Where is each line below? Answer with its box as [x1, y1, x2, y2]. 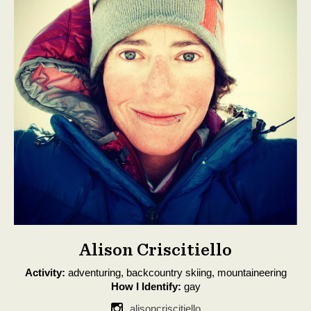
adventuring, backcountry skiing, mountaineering [65, 267, 287, 278]
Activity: [24, 267, 65, 278]
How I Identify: [110, 280, 181, 292]
